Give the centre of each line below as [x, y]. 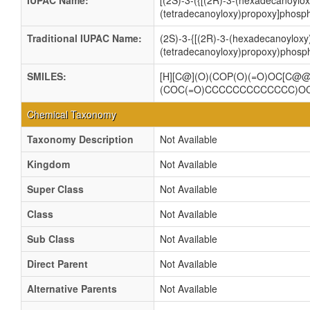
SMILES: [47, 76]
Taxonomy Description [80, 139]
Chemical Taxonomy [72, 114]
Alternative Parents [72, 289]
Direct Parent [57, 264]
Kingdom [48, 164]
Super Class [55, 189]
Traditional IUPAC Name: [84, 38]
